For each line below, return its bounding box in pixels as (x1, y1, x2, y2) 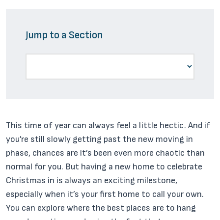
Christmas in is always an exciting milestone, (6, 175, 177, 186)
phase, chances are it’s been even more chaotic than (6, 148, 205, 158)
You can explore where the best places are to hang (6, 203, 196, 213)
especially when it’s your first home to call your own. (6, 189, 204, 199)
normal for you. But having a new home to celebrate (6, 162, 202, 172)
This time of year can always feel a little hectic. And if (6, 120, 210, 131)
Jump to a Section (26, 29, 103, 41)
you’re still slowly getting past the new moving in (6, 134, 193, 144)
